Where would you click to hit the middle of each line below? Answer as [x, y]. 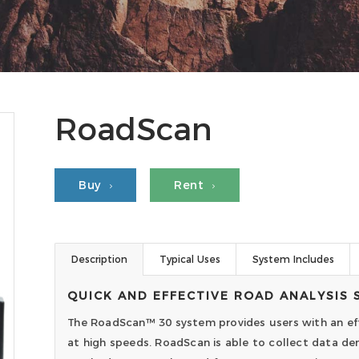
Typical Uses [190, 259]
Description [100, 259]
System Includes [294, 259]
